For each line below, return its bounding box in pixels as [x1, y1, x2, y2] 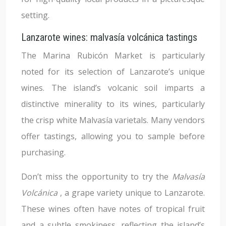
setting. [21, 10, 49, 21]
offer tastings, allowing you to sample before [21, 131, 205, 142]
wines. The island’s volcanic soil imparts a [21, 82, 205, 93]
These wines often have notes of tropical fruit [21, 203, 205, 214]
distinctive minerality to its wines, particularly [21, 98, 205, 109]
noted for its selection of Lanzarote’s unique [21, 66, 205, 77]
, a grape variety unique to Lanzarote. [60, 187, 205, 198]
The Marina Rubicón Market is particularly [21, 50, 205, 61]
